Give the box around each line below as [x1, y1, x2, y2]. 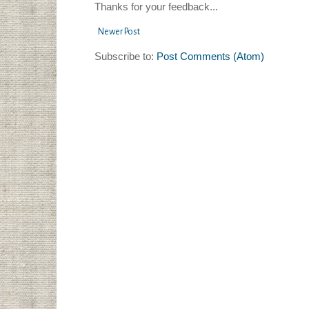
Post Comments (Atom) [157, 50, 264, 63]
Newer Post [98, 27, 140, 37]
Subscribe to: [94, 50, 157, 63]
